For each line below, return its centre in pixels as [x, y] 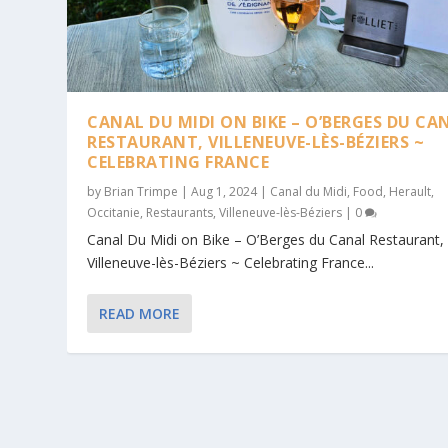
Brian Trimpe [141, 192]
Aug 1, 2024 [224, 192]
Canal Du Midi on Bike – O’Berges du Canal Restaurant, [266, 240]
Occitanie [114, 213]
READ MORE [140, 314]
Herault [410, 192]
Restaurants [180, 213]
